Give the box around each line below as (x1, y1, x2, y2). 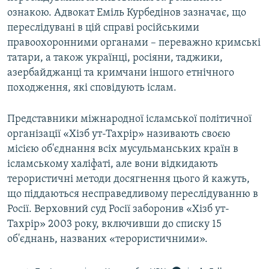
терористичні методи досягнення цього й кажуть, (7, 174, 250, 186)
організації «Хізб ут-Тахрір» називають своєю (7, 128, 231, 141)
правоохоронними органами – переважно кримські (7, 37, 261, 49)
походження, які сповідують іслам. (7, 82, 177, 94)
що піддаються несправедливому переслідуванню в (7, 189, 258, 201)
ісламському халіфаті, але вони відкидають (7, 159, 218, 171)
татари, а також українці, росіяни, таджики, (7, 52, 223, 64)
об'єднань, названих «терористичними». (7, 234, 208, 246)
